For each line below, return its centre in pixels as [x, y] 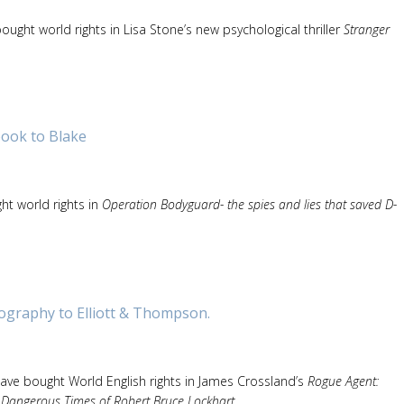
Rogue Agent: [343, 381]
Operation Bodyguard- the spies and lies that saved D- [249, 204]
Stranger [367, 29]
